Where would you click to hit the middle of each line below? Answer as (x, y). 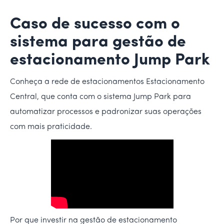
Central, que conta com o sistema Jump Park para (100, 97)
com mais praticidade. (51, 127)
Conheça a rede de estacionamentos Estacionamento (107, 82)
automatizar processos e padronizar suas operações (106, 112)
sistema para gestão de (98, 42)
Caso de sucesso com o (95, 24)
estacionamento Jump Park (110, 60)
